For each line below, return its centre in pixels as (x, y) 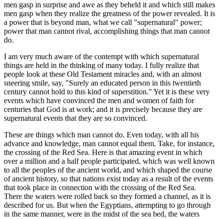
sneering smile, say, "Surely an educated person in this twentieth (102, 83)
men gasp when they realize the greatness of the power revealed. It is (109, 14)
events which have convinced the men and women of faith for (99, 101)
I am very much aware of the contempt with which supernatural (101, 57)
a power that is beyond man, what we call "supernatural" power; (103, 22)
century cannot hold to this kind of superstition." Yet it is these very (107, 92)
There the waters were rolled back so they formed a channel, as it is (107, 197)
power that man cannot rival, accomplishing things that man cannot (107, 31)
